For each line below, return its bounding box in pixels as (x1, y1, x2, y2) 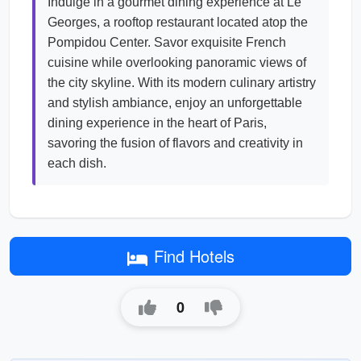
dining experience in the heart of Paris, (48, 116, 267, 130)
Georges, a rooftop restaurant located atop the (48, 15, 308, 29)
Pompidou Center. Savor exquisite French (48, 35, 286, 49)
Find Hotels (153, 244, 234, 268)
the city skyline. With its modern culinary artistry (48, 76, 316, 89)
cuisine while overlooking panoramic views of (48, 56, 306, 69)
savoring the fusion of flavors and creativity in (48, 136, 303, 150)
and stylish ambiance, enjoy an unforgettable (48, 96, 302, 110)
